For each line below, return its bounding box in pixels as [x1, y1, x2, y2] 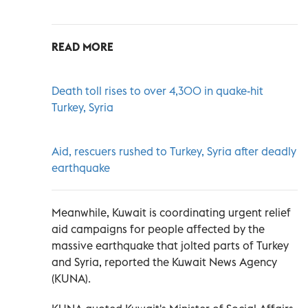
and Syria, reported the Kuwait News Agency [52, 254, 277, 269]
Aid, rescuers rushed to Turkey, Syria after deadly [52, 144, 296, 158]
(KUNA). [52, 271, 91, 285]
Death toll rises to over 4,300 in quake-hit [52, 83, 263, 98]
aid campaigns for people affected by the [52, 221, 265, 236]
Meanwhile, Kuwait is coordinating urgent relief [52, 205, 291, 219]
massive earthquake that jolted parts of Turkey [52, 238, 289, 252]
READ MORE [52, 39, 113, 54]
